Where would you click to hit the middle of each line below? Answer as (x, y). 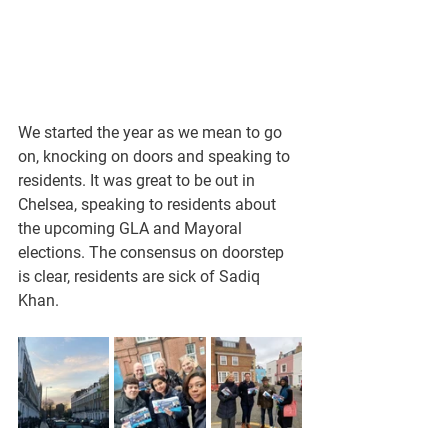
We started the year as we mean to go (152, 132)
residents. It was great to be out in (138, 180)
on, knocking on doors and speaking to (156, 156)
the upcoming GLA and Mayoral (132, 228)
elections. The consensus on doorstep (153, 252)
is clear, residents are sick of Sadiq (141, 276)
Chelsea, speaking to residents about (149, 204)
